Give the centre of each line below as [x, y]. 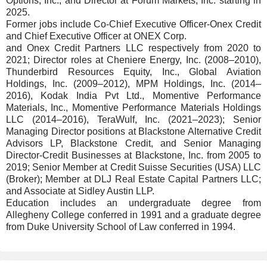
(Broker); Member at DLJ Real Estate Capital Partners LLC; [133, 179]
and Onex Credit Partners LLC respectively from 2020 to [133, 48]
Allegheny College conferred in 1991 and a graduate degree [133, 215]
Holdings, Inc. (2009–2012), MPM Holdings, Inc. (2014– [133, 84]
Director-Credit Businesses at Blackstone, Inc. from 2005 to [133, 155]
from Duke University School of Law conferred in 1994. [121, 227]
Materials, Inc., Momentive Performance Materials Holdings [133, 108]
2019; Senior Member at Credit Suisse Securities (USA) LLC [133, 167]
